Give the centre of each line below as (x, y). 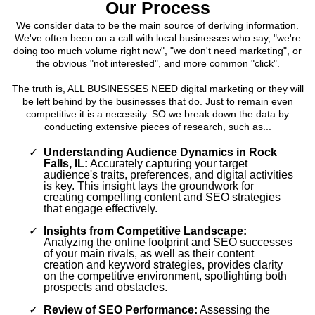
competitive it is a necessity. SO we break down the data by (157, 114)
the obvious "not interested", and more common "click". (157, 64)
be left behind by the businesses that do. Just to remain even (157, 102)
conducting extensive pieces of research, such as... (157, 127)
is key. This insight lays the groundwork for (149, 186)
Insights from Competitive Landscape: (145, 231)
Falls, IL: (66, 164)
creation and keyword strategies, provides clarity (163, 265)
